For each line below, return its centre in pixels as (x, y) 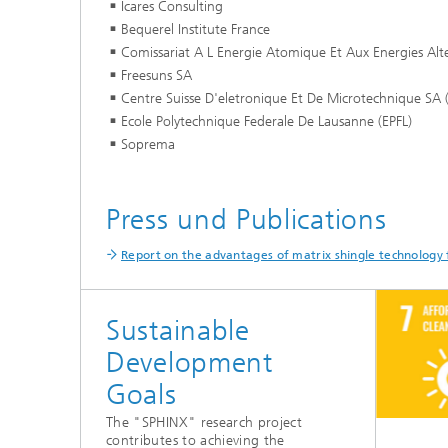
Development (189, 362)
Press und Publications (246, 219)
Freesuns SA (156, 75)
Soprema (148, 144)
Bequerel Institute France (195, 29)
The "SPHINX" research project (204, 423)
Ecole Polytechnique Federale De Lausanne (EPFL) (266, 121)
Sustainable (178, 330)
